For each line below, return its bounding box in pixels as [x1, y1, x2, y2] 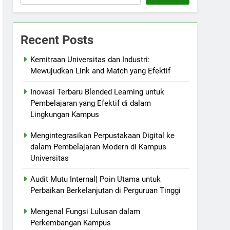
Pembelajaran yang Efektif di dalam [30, 99, 151, 108]
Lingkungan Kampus [30, 110, 100, 119]
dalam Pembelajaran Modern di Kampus [30, 142, 167, 151]
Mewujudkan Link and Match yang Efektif [30, 66, 171, 75]
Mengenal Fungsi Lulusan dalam [30, 207, 141, 216]
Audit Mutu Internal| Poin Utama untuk [30, 175, 161, 184]
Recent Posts [21, 33, 94, 47]
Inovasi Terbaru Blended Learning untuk [30, 87, 165, 97]
